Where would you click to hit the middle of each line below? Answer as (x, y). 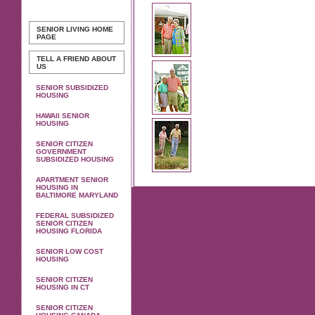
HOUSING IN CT (63, 287)
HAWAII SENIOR (63, 116)
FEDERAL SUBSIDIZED (75, 216)
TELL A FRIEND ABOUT (76, 59)
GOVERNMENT (61, 152)
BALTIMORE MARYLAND (77, 195)
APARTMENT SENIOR (72, 180)
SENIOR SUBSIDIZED (72, 88)
